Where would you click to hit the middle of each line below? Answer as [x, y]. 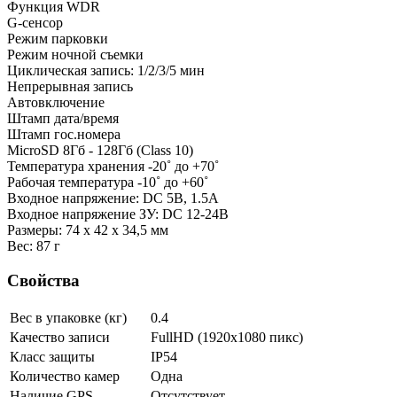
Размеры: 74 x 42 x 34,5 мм [88, 230]
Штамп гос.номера [64, 135]
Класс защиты [52, 356]
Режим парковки [58, 39]
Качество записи [60, 337]
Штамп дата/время [63, 119]
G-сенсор [35, 23]
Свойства [43, 280]
